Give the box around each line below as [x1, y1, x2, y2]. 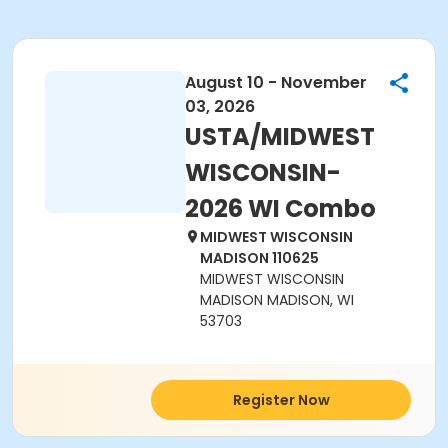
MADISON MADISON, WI [200, 290, 354, 310]
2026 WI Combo [185, 192, 376, 225]
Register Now [232, 390, 330, 410]
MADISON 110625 [200, 248, 319, 268]
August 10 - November [185, 71, 367, 94]
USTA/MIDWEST [185, 120, 375, 153]
